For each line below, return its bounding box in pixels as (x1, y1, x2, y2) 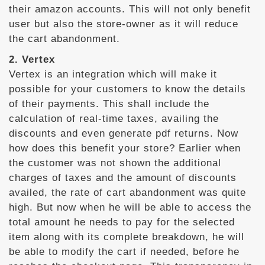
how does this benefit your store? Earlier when (9, 143, 241, 154)
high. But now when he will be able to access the (9, 202, 251, 213)
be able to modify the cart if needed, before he (9, 246, 240, 257)
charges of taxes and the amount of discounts (9, 172, 237, 183)
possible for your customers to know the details (9, 83, 246, 95)
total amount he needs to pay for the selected (9, 216, 235, 228)
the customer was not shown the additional (9, 157, 221, 169)
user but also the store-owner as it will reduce (9, 18, 238, 30)
